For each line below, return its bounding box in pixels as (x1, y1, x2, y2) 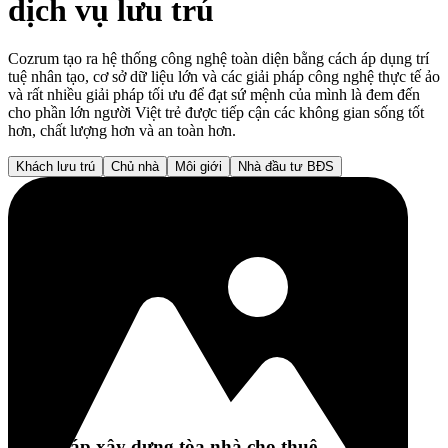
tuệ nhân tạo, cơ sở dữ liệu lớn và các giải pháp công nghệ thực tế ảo (8, 68, 440, 86)
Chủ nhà (111, 159, 159, 175)
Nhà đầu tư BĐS (238, 159, 334, 175)
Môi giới (175, 159, 222, 175)
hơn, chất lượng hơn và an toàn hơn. (8, 122, 236, 140)
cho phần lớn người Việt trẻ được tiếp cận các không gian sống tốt (8, 104, 424, 122)
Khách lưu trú (16, 159, 95, 175)
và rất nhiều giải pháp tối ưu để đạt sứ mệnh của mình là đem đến (8, 86, 420, 104)
